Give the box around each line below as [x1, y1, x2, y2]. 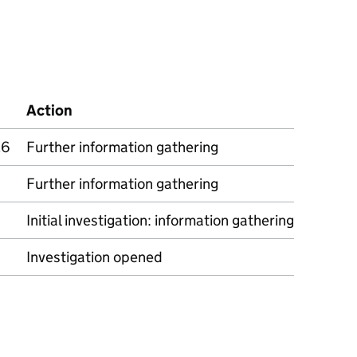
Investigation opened [26, 248, 163, 266]
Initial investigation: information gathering [26, 211, 294, 229]
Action [26, 101, 73, 120]
